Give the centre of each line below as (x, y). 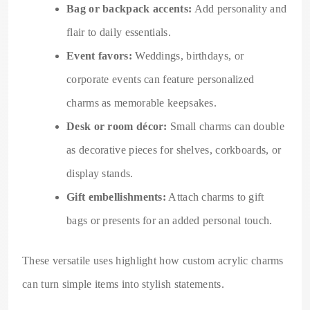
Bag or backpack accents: (129, 8)
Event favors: (99, 55)
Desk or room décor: (117, 126)
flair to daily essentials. (119, 32)
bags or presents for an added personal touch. (170, 220)
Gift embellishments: (116, 197)
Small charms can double (226, 126)
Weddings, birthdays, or (188, 55)
